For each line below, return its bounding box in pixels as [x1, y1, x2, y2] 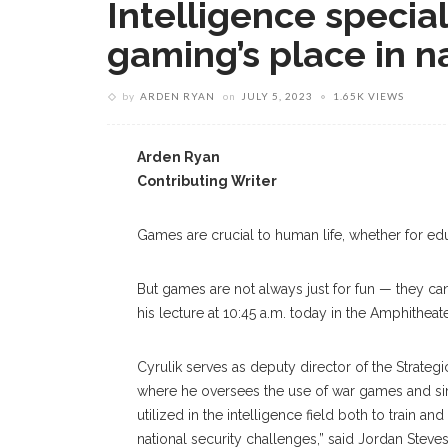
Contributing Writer [137, 173, 277, 189]
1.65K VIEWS [333, 90, 404, 102]
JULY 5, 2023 [241, 90, 313, 102]
